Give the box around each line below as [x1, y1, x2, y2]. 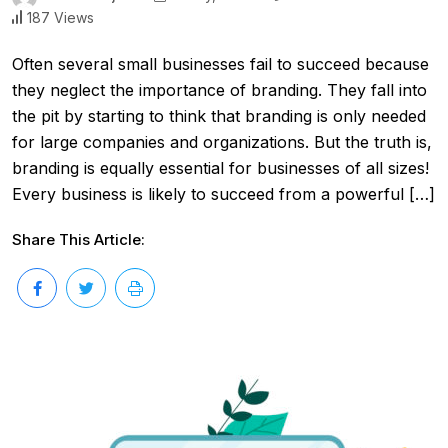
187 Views [27, 8, 94, 26]
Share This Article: [12, 229, 145, 249]
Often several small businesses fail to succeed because [12, 53, 429, 74]
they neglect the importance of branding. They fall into [12, 79, 427, 100]
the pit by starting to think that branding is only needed [12, 105, 426, 126]
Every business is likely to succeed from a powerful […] [12, 183, 435, 204]
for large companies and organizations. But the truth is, [12, 131, 432, 152]
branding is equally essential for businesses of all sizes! [12, 157, 429, 178]
